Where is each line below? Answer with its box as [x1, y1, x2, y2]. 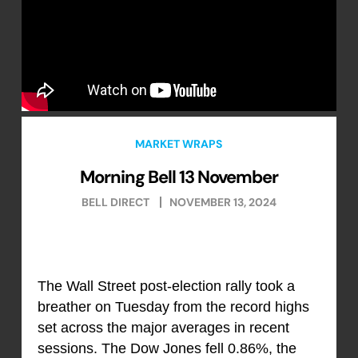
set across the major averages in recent [37, 320, 289, 336]
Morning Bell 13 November [79, 165, 278, 188]
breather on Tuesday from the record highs [37, 299, 309, 316]
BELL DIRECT [81, 195, 149, 210]
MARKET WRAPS [135, 136, 223, 151]
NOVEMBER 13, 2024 [169, 195, 276, 210]
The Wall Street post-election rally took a [37, 278, 295, 295]
